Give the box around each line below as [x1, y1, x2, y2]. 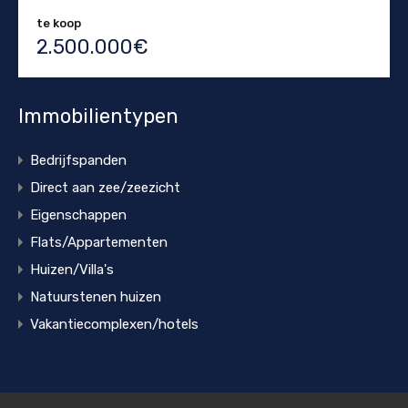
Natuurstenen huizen [30, 288, 161, 305]
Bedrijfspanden [30, 151, 127, 168]
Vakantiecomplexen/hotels [30, 315, 199, 332]
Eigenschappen [30, 206, 127, 223]
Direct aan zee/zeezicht [30, 178, 180, 196]
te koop [36, 15, 81, 30]
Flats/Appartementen [30, 233, 168, 250]
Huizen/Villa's [30, 260, 114, 278]
